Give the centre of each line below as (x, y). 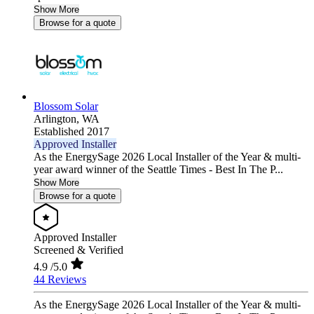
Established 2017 (71, 132)
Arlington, (58, 119)
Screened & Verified (78, 250)
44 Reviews (60, 280)
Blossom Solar (66, 107)
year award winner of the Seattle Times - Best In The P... (158, 170)
